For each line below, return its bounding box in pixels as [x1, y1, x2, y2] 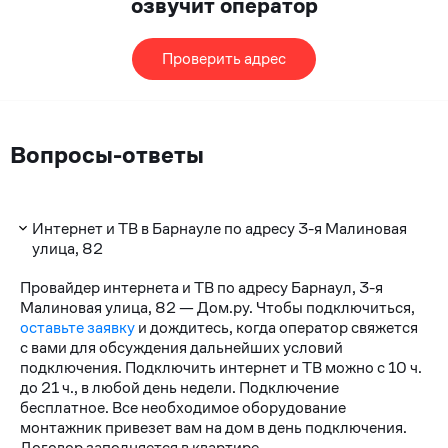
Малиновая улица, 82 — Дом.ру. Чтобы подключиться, [19, 296, 415, 318]
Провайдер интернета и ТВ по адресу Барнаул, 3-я [19, 276, 383, 298]
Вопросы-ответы [10, 140, 204, 171]
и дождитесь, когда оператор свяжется [134, 316, 418, 338]
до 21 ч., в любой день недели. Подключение [19, 376, 339, 398]
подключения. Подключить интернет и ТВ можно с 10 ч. [19, 356, 422, 378]
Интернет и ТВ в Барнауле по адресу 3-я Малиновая [32, 217, 408, 239]
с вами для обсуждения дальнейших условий [19, 336, 343, 358]
